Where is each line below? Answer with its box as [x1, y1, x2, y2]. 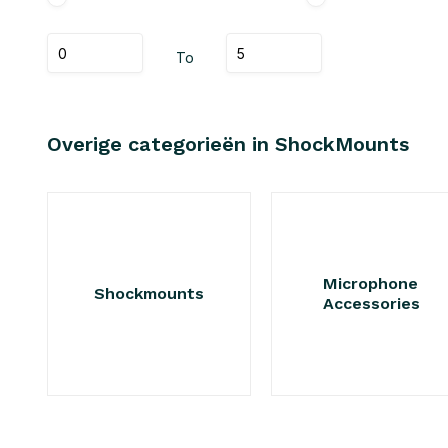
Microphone [322, 274, 418, 293]
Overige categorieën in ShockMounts [47, 132, 409, 156]
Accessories [322, 294, 420, 313]
